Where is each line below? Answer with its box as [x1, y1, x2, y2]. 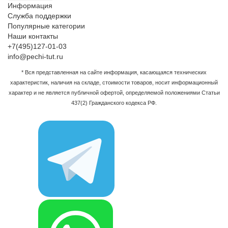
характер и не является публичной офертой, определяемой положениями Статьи [8, 90, 220, 96]
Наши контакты [8, 32, 58, 41]
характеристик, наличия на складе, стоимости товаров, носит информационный [10, 79, 218, 86]
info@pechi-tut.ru [8, 52, 63, 61]
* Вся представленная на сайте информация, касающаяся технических [21, 69, 207, 76]
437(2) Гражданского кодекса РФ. [71, 100, 157, 106]
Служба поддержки [8, 12, 71, 20]
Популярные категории [8, 22, 85, 31]
